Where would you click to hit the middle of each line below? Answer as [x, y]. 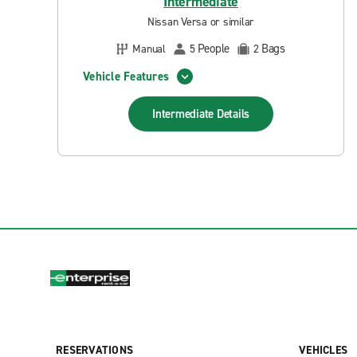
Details [233, 114]
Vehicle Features [126, 76]
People [213, 49]
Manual [149, 49]
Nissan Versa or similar [201, 22]
